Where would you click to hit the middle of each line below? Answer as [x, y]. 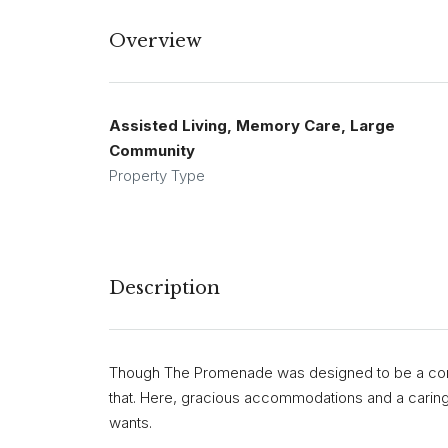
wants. [130, 423]
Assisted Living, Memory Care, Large [252, 126]
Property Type [157, 176]
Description [164, 288]
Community [152, 151]
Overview [155, 41]
